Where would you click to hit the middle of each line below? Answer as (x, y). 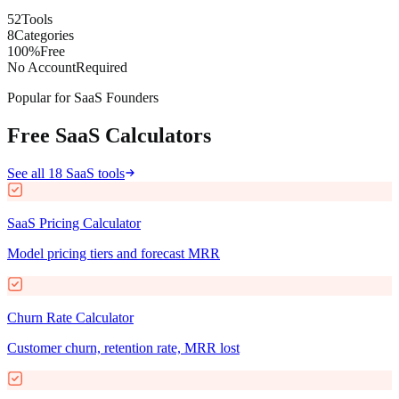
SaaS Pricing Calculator (74, 223)
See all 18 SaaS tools (66, 173)
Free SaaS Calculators (109, 135)
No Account (41, 67)
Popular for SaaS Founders (83, 97)
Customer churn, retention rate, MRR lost (123, 347)
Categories (44, 35)
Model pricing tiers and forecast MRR (114, 253)
